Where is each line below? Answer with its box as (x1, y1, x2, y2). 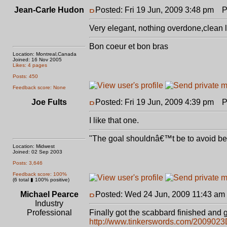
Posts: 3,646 (13, 160, 43, 166)
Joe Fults (31, 98, 67, 106)
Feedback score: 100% (13, 171, 67, 177)
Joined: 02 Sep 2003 (13, 149, 62, 155)
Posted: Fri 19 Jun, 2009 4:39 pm (95, 98, 214, 106)
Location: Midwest (13, 143, 55, 149)
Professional (26, 208, 72, 217)
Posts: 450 (13, 73, 38, 79)
